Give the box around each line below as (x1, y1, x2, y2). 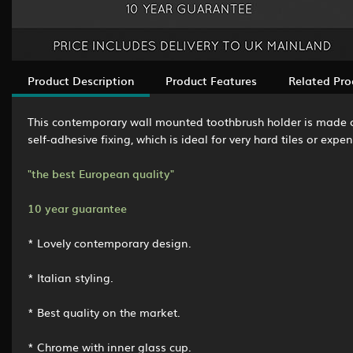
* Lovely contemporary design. (28, 234, 191, 251)
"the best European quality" (28, 164, 174, 182)
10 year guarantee (28, 199, 127, 217)
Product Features (165, 71, 257, 89)
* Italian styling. (28, 269, 113, 285)
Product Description (28, 71, 134, 89)
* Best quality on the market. (28, 303, 180, 320)
